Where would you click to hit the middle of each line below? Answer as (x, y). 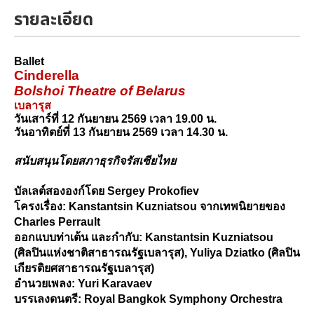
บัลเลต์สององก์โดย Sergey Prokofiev (107, 191)
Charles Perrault (57, 221)
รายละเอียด (54, 20)
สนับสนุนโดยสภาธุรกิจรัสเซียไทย (95, 161)
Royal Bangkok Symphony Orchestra (183, 299)
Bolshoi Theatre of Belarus (102, 90)
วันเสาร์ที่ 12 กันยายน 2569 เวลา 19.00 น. (115, 118)
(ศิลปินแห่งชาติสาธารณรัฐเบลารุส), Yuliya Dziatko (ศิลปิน (157, 252)
